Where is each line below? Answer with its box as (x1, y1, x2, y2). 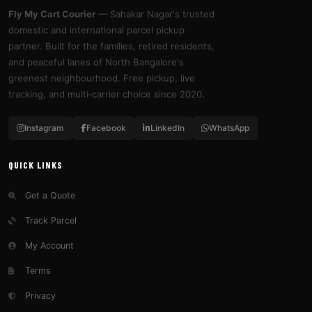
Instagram (24, 123, 64, 133)
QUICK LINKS (8, 159, 63, 171)
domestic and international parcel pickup (8, 24, 185, 36)
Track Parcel (22, 215, 77, 226)
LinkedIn (150, 123, 185, 133)
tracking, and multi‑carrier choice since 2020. (8, 88, 205, 100)
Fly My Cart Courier (8, 8, 95, 19)
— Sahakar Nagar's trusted (95, 8, 214, 19)
